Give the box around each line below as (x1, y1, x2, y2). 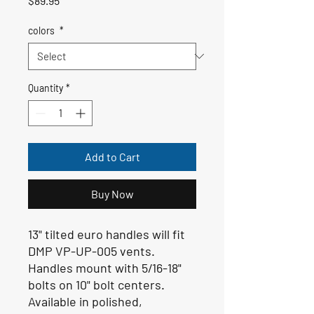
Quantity (28, 81, 63, 94)
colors (28, 24, 57, 36)
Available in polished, (28, 293, 142, 309)
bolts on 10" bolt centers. (28, 276, 165, 292)
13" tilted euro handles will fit (28, 226, 185, 242)
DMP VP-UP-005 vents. (28, 243, 155, 259)
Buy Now (90, 186, 134, 200)
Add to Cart (84, 149, 140, 163)
